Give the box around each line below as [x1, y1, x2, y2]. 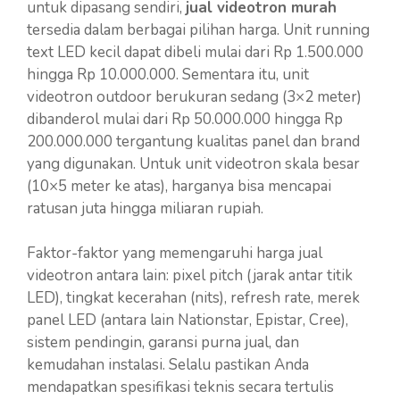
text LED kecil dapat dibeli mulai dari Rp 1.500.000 [27, 41, 363, 62]
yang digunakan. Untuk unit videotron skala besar [27, 153, 360, 174]
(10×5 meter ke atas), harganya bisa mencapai [27, 175, 331, 196]
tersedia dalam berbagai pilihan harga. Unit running [27, 19, 370, 40]
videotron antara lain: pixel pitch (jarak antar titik [27, 265, 353, 286]
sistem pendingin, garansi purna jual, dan [27, 332, 299, 353]
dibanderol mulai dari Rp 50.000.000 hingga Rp [27, 108, 343, 129]
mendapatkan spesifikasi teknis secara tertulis [27, 377, 334, 397]
